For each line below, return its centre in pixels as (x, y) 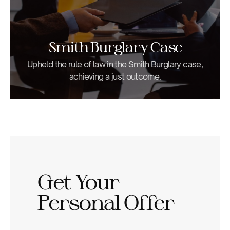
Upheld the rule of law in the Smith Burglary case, (115, 64)
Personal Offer (105, 202)
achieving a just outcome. (115, 76)
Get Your (78, 181)
